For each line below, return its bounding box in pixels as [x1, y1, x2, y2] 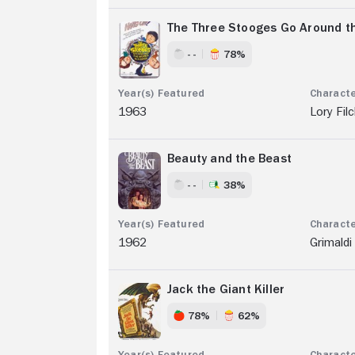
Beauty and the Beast [167, 151, 292, 165]
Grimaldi [309, 235, 352, 249]
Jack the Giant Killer [167, 282, 285, 296]
